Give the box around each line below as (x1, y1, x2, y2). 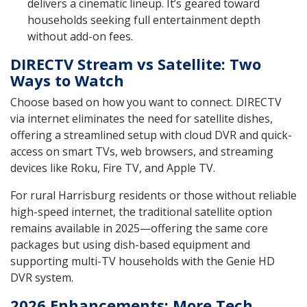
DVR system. (10, 269, 73, 285)
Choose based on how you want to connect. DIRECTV (10, 94, 282, 110)
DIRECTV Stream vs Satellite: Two (10, 53, 261, 74)
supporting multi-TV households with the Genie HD (10, 253, 275, 269)
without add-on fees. (27, 28, 133, 44)
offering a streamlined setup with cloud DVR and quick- (10, 127, 292, 143)
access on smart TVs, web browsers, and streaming (10, 143, 273, 159)
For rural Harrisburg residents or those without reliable (10, 187, 297, 203)
